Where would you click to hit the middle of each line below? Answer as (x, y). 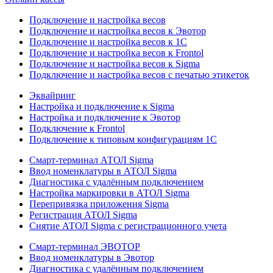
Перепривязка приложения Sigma (99, 204)
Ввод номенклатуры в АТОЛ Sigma (103, 171)
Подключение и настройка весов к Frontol (116, 52)
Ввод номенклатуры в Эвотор (92, 257)
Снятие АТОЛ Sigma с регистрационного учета (128, 225)
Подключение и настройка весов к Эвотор (118, 30)
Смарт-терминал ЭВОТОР (85, 246)
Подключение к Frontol (77, 128)
